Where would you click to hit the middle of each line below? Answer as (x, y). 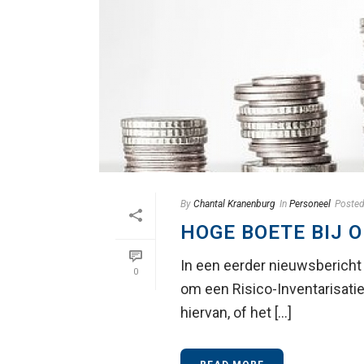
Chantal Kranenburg (234, 204)
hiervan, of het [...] (236, 313)
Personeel (310, 204)
